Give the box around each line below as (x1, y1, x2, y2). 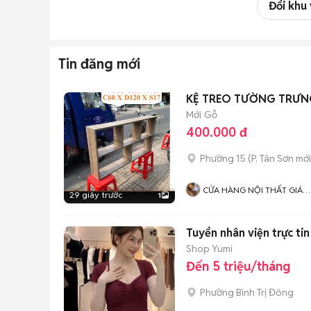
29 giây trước (69, 190, 122, 200)
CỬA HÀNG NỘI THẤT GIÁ (203, 185, 303, 195)
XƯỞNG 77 (203, 197, 244, 208)
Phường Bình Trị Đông (200, 286, 294, 299)
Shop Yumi (186, 242, 233, 255)
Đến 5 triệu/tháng (186, 258, 290, 274)
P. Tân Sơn (251, 152, 294, 165)
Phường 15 (200, 152, 246, 165)
